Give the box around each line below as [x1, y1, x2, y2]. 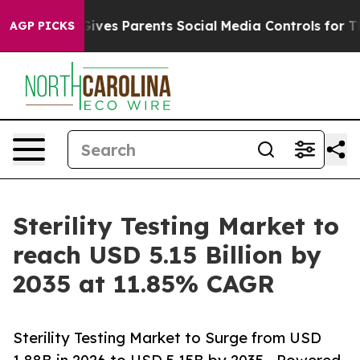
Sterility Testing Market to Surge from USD [13, 329, 321, 347]
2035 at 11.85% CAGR [13, 268, 275, 299]
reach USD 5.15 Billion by [13, 239, 321, 270]
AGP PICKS [10, 18, 75, 33]
